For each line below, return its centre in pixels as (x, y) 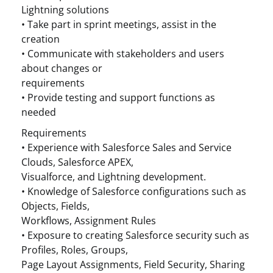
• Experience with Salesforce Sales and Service (126, 147)
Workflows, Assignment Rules (89, 221)
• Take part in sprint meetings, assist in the (119, 24)
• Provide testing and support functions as (118, 97)
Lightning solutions (65, 10)
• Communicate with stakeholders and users (123, 54)
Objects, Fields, (55, 206)
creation (41, 39)
